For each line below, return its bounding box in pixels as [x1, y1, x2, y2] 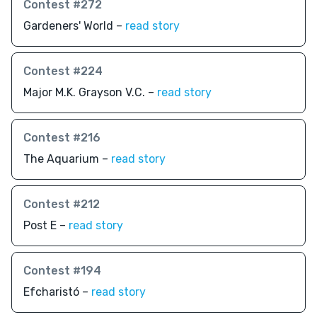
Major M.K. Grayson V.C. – [23, 85, 157, 99]
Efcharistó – [23, 284, 91, 299]
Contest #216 [23, 130, 100, 144]
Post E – [23, 218, 69, 232]
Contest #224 [23, 64, 103, 78]
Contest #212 [23, 197, 100, 211]
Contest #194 [23, 263, 101, 277]
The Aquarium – [23, 151, 111, 166]
